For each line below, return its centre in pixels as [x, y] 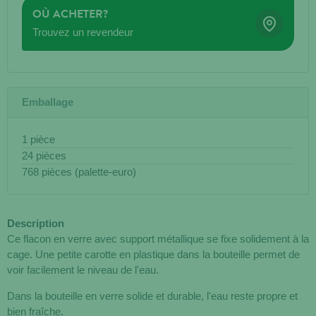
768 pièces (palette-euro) [79, 172]
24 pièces [44, 156]
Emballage [48, 102]
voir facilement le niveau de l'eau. [83, 270]
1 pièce [38, 140]
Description [36, 224]
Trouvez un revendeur [83, 32]
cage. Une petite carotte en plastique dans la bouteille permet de [153, 255]
